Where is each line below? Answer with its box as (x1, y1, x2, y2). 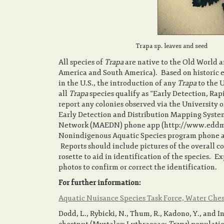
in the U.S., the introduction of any (58, 78, 177, 88)
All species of (58, 57, 104, 67)
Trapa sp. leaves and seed (135, 42, 207, 50)
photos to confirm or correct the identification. (58, 162, 217, 172)
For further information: (58, 178, 140, 187)
